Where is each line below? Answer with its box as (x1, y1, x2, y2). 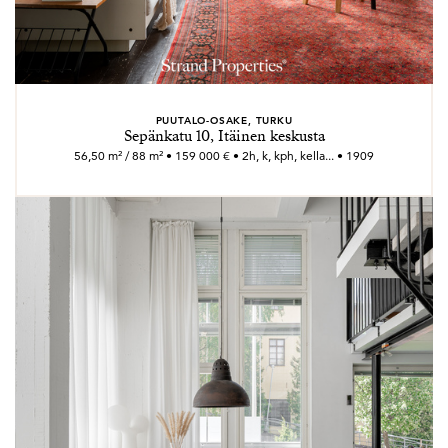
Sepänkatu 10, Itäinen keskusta (123, 126, 325, 146)
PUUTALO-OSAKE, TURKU (155, 113, 293, 127)
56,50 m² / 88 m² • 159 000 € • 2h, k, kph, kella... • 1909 (74, 148, 374, 163)
